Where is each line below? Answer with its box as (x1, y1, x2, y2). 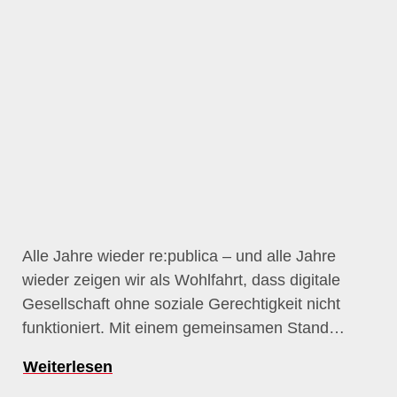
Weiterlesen (23, 358, 113, 376)
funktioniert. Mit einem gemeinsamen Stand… (22, 319, 345, 337)
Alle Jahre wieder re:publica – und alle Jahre (22, 247, 336, 265)
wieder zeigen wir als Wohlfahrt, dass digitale (22, 271, 340, 289)
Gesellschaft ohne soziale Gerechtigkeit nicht (22, 295, 340, 313)
